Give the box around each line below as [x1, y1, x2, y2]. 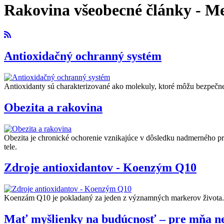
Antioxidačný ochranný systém [4, 49, 161, 62]
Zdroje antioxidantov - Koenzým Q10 [4, 161, 196, 174]
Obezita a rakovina [4, 100, 102, 114]
